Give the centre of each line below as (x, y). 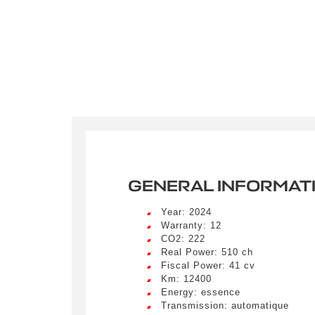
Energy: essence (201, 292)
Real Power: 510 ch (207, 252)
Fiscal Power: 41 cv (208, 265)
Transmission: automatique (225, 305)
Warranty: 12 (191, 225)
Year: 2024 (186, 212)
